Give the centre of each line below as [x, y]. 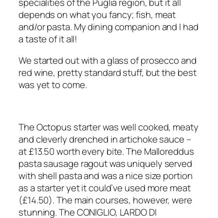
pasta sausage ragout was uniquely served [105, 163]
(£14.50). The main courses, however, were [105, 200]
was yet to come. [53, 84]
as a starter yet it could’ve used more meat [105, 188]
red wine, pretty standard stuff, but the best [108, 72]
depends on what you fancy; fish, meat [97, 15]
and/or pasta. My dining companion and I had [109, 27]
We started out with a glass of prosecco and [108, 60]
